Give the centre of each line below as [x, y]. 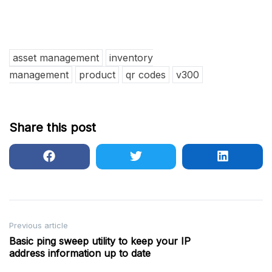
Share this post [53, 128]
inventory [131, 58]
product [97, 75]
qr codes [146, 75]
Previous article [39, 226]
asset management [56, 58]
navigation [44, 246]
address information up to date [80, 253]
